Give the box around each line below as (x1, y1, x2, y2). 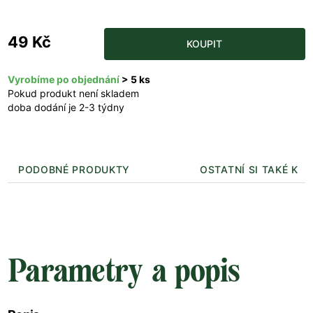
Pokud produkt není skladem (8, 87, 139, 100)
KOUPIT (187, 38, 223, 50)
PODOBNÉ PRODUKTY (17, 163, 131, 175)
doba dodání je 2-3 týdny (8, 101, 124, 114)
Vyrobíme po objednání (8, 73, 119, 86)
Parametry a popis (8, 252, 240, 290)
